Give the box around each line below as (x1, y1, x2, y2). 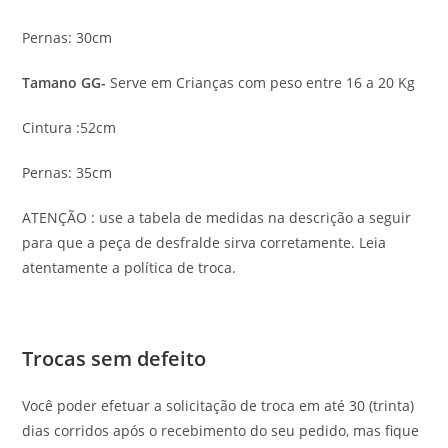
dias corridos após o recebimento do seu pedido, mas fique (22, 420, 420, 440)
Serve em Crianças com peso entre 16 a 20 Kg (106, 72, 416, 92)
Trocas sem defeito (22, 344, 207, 372)
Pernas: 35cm (22, 162, 113, 182)
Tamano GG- (22, 72, 107, 92)
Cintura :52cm (22, 117, 117, 137)
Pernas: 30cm (22, 27, 113, 47)
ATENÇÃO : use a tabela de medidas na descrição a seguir (22, 207, 412, 227)
